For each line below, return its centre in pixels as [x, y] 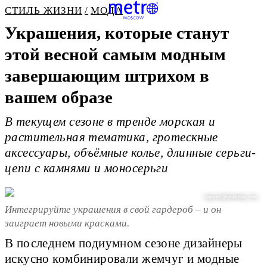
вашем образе [59, 97]
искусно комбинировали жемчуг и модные [122, 259]
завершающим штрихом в [107, 76]
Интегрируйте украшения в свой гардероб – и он [113, 209]
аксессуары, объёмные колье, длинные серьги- [131, 153]
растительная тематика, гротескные [111, 137]
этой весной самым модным [115, 54]
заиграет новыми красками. [67, 223]
